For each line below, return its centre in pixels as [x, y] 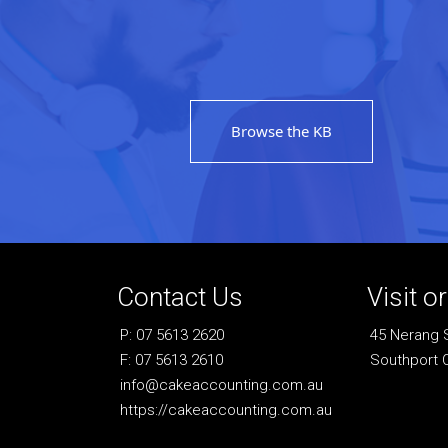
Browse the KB [282, 130]
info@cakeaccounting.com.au [221, 385]
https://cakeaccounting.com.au [226, 410]
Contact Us [180, 296]
